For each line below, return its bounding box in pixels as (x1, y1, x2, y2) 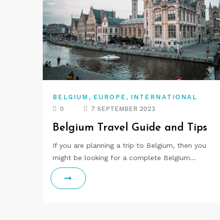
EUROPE (93, 93, 127, 101)
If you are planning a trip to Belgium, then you (53, 141, 206, 149)
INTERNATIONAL (131, 93, 198, 101)
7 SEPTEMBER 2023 (91, 105, 155, 112)
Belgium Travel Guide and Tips (53, 122, 207, 134)
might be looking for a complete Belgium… (53, 154, 196, 162)
